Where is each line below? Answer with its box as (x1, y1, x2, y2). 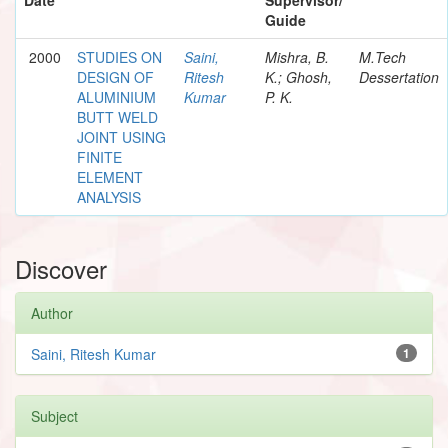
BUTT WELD (77, 106, 158, 127)
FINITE (77, 146, 122, 167)
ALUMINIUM (77, 86, 156, 107)
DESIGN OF (77, 66, 154, 87)
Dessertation (359, 66, 439, 87)
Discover (15, 250, 107, 286)
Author (31, 302, 73, 323)
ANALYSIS (77, 186, 141, 207)
